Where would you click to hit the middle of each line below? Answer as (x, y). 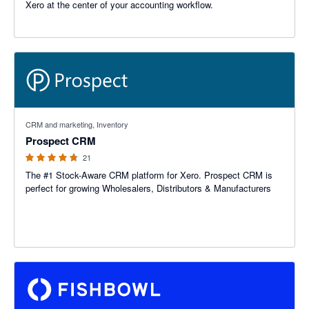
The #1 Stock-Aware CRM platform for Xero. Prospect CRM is (149, 175)
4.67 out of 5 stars (51, 114)
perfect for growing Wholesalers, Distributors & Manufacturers (148, 188)
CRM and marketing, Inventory (77, 124)
